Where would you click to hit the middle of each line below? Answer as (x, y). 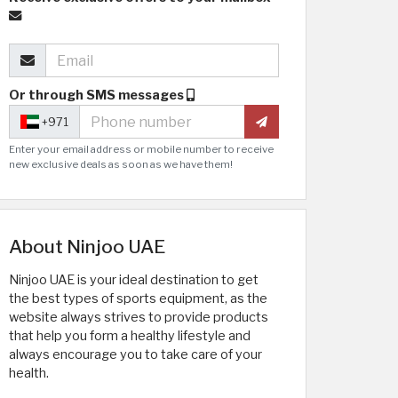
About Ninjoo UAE (87, 247)
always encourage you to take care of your (135, 354)
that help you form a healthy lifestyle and (130, 336)
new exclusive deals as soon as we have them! (121, 164)
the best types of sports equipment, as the (138, 298)
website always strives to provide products (139, 317)
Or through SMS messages (96, 95)
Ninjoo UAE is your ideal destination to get (134, 280)
